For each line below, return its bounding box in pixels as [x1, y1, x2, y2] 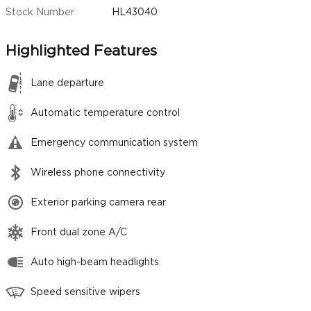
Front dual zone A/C [31, 228, 127, 238]
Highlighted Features [6, 44, 157, 59]
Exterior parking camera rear [31, 198, 166, 208]
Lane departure [31, 78, 104, 89]
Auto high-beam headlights [31, 258, 159, 268]
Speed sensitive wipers [31, 287, 140, 298]
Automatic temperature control [31, 108, 180, 119]
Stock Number [6, 8, 74, 18]
